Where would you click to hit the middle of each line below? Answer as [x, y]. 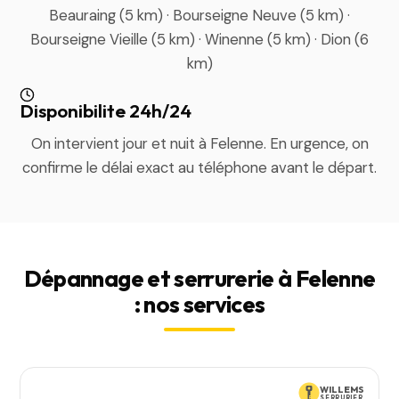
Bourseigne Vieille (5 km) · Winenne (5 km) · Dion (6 [199, 39]
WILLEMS [342, 389]
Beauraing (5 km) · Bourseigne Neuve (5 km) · [199, 15]
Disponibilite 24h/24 [106, 110]
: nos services [199, 304]
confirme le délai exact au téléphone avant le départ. [199, 167]
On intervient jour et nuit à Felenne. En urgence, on [199, 143]
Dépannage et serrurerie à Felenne [199, 278]
